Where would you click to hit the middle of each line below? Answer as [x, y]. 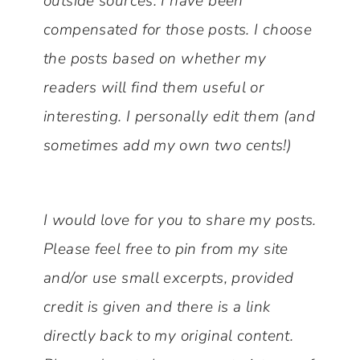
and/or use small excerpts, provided [169, 278]
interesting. [83, 117]
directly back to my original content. [169, 336]
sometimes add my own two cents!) [168, 146]
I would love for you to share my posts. [180, 221]
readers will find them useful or [154, 88]
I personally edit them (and [221, 117]
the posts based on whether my [155, 59]
